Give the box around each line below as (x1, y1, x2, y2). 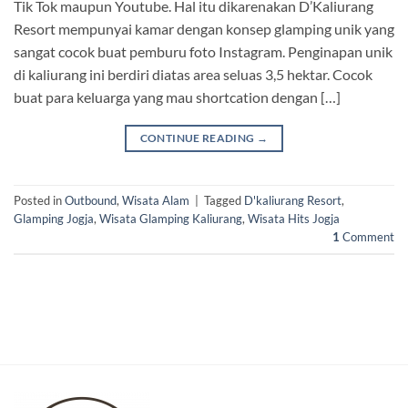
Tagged (204, 193, 244, 209)
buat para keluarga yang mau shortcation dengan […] (14, 88, 341, 107)
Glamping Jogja (14, 211, 94, 227)
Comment (340, 229, 394, 245)
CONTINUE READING (139, 131, 257, 146)
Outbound (65, 193, 117, 209)
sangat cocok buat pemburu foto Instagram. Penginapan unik (14, 43, 393, 61)
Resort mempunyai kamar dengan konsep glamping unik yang (14, 20, 394, 38)
